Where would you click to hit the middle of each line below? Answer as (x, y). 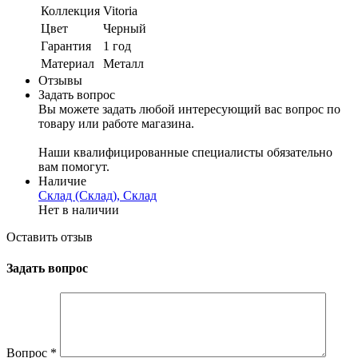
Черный (125, 28)
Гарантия (66, 46)
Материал (68, 63)
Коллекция (70, 10)
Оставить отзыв (50, 237)
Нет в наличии (79, 209)
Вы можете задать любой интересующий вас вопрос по (189, 109)
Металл (123, 63)
